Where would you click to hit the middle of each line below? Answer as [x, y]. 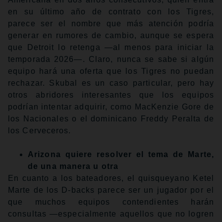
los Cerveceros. [40, 131]
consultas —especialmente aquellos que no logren [111, 214]
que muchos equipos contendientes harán [111, 202]
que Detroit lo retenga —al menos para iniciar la [111, 48]
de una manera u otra [73, 166]
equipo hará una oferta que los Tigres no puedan [111, 71]
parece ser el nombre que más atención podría [111, 24]
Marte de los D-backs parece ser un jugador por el [111, 190]
